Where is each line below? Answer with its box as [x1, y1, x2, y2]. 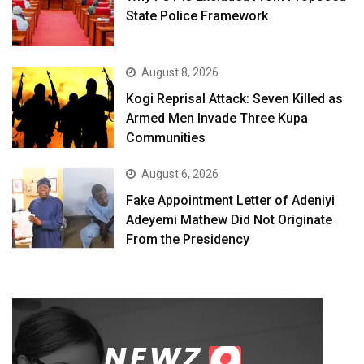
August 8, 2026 [141, 65, 219, 79]
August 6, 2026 [141, 167, 219, 181]
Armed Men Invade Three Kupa [126, 110, 309, 126]
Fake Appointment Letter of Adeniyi [126, 193, 336, 209]
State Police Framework [126, 8, 269, 24]
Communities [126, 129, 206, 145]
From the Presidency [126, 232, 250, 248]
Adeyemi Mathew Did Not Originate [126, 212, 333, 228]
